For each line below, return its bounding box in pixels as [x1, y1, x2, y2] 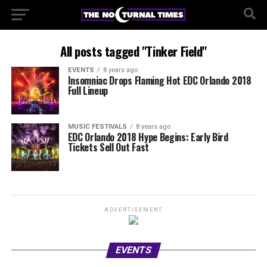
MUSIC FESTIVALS [67, 123, 127, 131]
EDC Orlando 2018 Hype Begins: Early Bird [67, 130, 228, 144]
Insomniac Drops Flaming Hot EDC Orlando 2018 [67, 73, 252, 88]
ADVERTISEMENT [104, 207, 163, 213]
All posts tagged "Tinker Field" [60, 42, 207, 60]
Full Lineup [67, 83, 108, 98]
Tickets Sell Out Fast [67, 140, 149, 154]
